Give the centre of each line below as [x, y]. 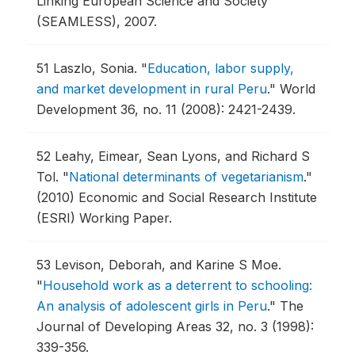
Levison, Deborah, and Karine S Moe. [168, 265]
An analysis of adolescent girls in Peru [152, 306]
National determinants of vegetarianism [186, 177]
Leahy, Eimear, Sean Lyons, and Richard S [182, 156]
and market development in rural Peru [152, 89]
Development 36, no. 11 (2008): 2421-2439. [166, 109]
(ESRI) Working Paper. [104, 218]
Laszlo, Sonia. [97, 68]
